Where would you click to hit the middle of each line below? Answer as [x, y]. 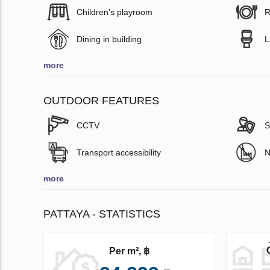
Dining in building [109, 39]
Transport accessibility [119, 152]
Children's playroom [115, 12]
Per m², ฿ [129, 251]
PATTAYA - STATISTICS [102, 214]
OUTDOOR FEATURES [101, 100]
